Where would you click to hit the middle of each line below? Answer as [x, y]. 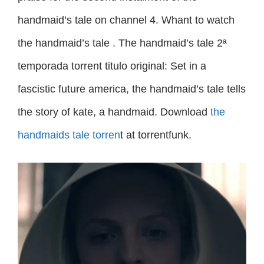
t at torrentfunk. [156, 135]
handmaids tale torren [69, 135]
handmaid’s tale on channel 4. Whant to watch [126, 20]
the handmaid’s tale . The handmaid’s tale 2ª [122, 43]
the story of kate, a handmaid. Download [114, 112]
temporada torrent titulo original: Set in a [112, 66]
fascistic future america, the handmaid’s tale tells [132, 89]
